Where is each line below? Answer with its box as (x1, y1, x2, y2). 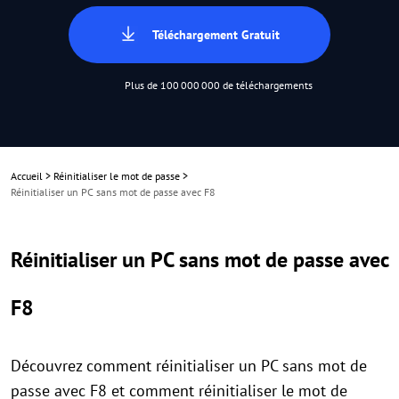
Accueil (11, 169, 43, 183)
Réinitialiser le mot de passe (53, 169, 180, 183)
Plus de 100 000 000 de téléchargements (125, 78, 313, 92)
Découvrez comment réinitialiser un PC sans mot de (11, 355, 367, 376)
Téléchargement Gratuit (151, 27, 280, 43)
